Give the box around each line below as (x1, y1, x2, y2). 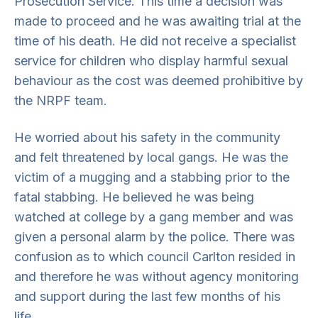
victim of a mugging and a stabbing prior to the (14, 170, 290, 185)
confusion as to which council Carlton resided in (14, 249, 295, 264)
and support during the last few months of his (14, 289, 280, 304)
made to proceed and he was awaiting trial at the (14, 13, 301, 28)
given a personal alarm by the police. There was (14, 229, 295, 244)
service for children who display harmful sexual (14, 53, 288, 68)
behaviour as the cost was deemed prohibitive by (14, 73, 303, 88)
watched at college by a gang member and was (14, 209, 293, 224)
